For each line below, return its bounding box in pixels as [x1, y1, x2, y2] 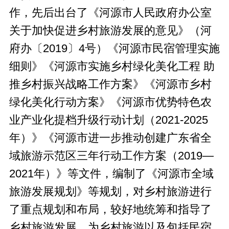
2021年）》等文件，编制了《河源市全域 [9, 167, 214, 180]
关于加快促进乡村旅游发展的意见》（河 [9, 24, 212, 37]
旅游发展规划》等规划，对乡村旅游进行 [9, 185, 212, 198]
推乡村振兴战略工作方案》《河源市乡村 [9, 78, 212, 90]
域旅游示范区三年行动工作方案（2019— [9, 149, 214, 162]
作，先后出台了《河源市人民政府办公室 [9, 6, 212, 19]
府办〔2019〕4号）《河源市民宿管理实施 [9, 42, 220, 55]
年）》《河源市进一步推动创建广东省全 [9, 131, 212, 144]
